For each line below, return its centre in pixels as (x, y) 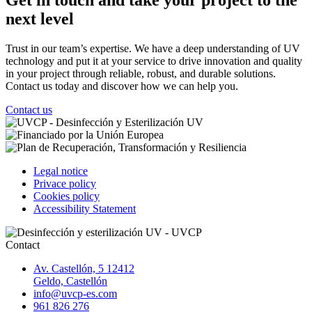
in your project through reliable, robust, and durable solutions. (141, 73)
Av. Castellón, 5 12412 (84, 268)
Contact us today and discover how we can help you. (122, 86)
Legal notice (61, 171)
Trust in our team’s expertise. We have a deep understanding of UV (153, 48)
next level (40, 18)
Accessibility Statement (85, 208)
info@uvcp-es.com (75, 293)
